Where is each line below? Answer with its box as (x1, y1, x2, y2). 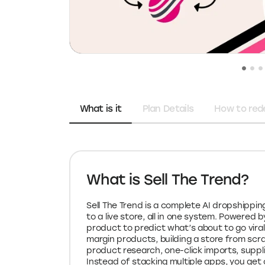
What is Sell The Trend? (86, 170, 249, 188)
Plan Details (142, 103, 194, 115)
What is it (79, 103, 122, 115)
